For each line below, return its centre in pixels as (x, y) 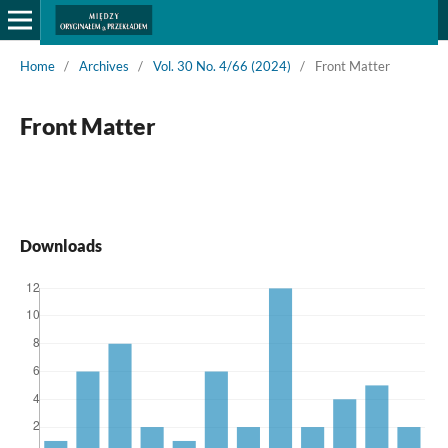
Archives (103, 65)
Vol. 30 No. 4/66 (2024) (221, 65)
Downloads (60, 245)
